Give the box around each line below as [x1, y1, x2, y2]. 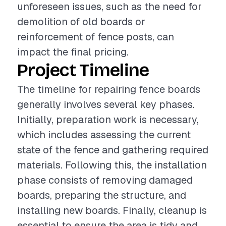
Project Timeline [17, 60, 149, 81]
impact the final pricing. [17, 45, 129, 59]
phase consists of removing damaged [17, 174, 193, 187]
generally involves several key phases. [17, 98, 195, 111]
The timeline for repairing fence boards [17, 83, 200, 96]
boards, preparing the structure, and [17, 189, 186, 202]
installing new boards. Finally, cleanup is [17, 204, 207, 217]
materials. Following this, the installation [17, 158, 207, 172]
